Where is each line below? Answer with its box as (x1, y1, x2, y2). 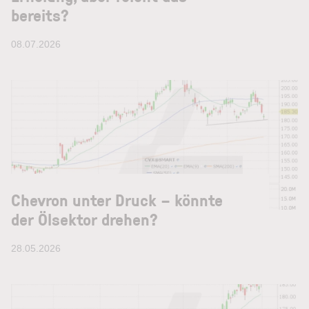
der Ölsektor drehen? (11, 208, 158, 230)
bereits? (11, 3, 69, 26)
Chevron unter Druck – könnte (11, 188, 223, 211)
